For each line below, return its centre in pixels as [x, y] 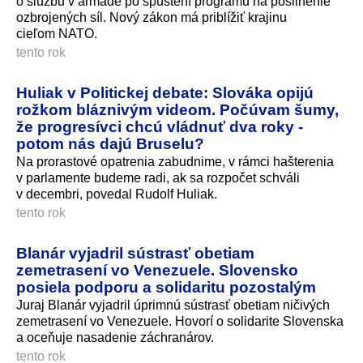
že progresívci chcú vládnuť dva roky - [160, 126]
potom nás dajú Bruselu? [110, 143]
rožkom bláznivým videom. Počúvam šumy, [177, 109]
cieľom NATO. [57, 33]
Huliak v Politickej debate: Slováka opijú [165, 92]
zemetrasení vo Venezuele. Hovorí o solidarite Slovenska [180, 321]
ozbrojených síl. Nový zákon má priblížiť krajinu [152, 17]
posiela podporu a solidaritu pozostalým [166, 286]
